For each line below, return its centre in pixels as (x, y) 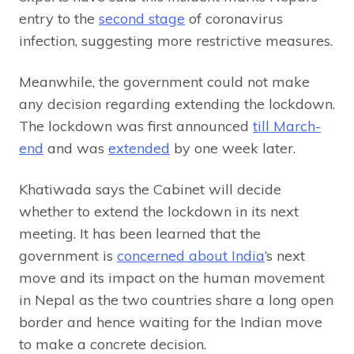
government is (68, 256)
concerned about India (191, 256)
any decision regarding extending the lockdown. (177, 104)
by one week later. (233, 149)
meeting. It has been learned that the (140, 234)
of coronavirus (234, 19)
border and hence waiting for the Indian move (171, 322)
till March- (287, 126)
